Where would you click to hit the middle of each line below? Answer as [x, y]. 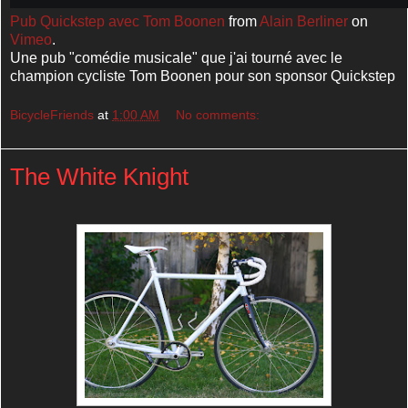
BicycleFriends [52, 115]
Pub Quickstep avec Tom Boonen [117, 21]
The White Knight [99, 177]
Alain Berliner [304, 21]
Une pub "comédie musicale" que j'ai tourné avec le [176, 57]
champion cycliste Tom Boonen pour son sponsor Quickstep [203, 76]
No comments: [218, 115]
